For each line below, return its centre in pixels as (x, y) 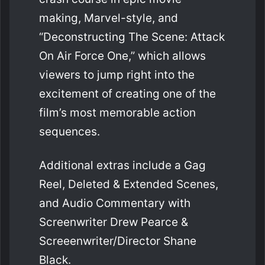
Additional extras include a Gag (122, 165)
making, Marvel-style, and (109, 18)
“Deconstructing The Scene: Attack (132, 37)
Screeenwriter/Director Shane (118, 241)
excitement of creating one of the (127, 93)
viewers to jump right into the (117, 75)
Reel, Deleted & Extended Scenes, (129, 184)
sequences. (70, 131)
